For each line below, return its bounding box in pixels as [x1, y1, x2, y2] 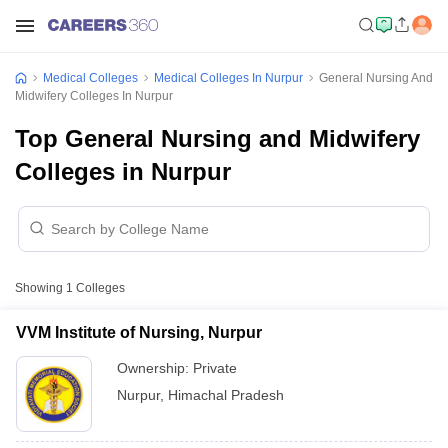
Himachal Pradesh [168, 387, 284, 403]
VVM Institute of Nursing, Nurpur [16, 324, 262, 341]
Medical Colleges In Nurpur [154, 71, 303, 85]
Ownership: [117, 360, 193, 376]
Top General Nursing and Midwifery [15, 125, 420, 152]
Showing [15, 281, 66, 295]
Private [193, 360, 237, 376]
